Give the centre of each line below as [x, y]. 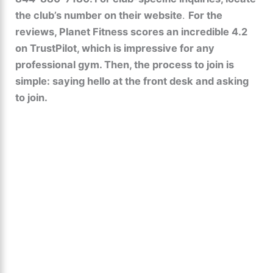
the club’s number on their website [99, 16]
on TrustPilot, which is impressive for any [115, 48]
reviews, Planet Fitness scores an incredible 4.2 [132, 32]
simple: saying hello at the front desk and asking [132, 81]
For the [206, 16]
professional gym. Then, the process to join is [125, 65]
